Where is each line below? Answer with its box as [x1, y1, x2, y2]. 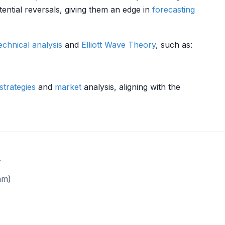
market [55, 82, 81, 92]
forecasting [152, 5, 195, 15]
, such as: [156, 40, 192, 50]
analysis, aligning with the [81, 82, 180, 92]
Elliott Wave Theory [81, 40, 156, 50]
